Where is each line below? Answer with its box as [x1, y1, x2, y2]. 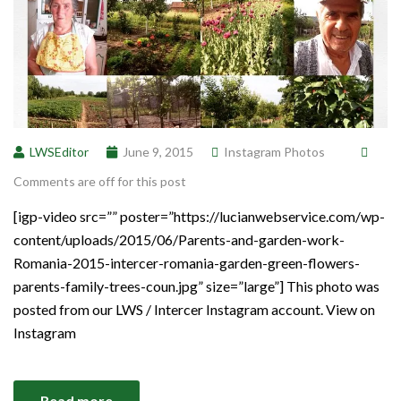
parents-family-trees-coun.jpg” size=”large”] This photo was [13, 277, 380, 295]
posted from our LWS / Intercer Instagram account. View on [13, 301, 375, 319]
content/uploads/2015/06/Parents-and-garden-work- [13, 231, 345, 249]
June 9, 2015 [123, 144, 193, 160]
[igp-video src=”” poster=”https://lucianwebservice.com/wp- [13, 208, 385, 226]
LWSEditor [30, 144, 89, 160]
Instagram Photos [224, 144, 325, 160]
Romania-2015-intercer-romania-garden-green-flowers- [13, 254, 360, 272]
